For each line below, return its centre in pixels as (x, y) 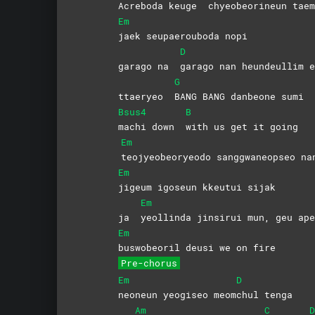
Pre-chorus (149, 263)
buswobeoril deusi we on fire (197, 247)
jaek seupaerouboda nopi (182, 36)
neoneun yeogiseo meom (177, 294)
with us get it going (242, 126)
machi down (152, 126)
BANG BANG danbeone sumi (239, 96)
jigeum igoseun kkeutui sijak (197, 187)
